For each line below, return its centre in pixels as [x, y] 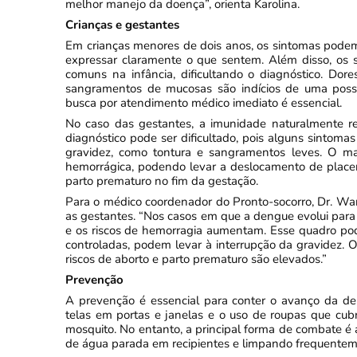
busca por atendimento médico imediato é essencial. [204, 103]
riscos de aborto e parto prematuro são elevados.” [196, 259]
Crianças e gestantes [122, 25]
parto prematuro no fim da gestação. [162, 181]
